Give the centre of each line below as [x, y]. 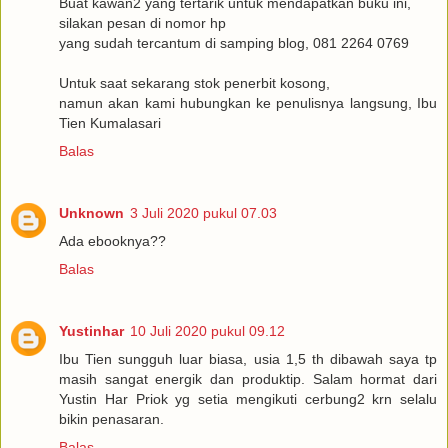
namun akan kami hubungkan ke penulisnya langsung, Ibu [248, 103]
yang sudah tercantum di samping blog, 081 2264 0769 [234, 43]
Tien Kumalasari [110, 123]
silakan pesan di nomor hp [142, 23]
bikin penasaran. [111, 419]
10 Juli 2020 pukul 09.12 [207, 331]
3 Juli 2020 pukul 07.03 [203, 213]
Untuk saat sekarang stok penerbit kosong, [194, 83]
